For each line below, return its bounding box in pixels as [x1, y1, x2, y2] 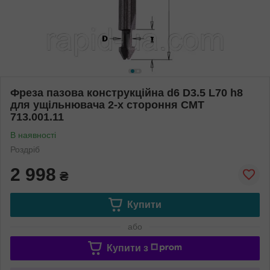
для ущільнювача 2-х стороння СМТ [10, 98, 204, 111]
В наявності [10, 130, 56, 140]
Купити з [106, 242, 148, 253]
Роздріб [10, 144, 40, 154]
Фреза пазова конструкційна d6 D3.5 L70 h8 [10, 86, 243, 99]
